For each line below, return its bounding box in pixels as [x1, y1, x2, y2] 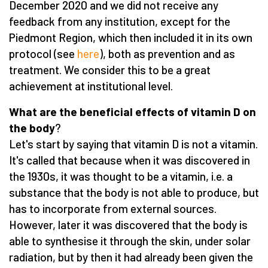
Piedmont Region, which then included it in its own [9, 30, 252, 44]
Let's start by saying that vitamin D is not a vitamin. [9, 136, 258, 151]
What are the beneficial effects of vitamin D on [9, 104, 256, 118]
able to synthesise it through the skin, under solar [9, 233, 251, 248]
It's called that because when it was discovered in [9, 153, 250, 167]
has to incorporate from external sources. [9, 201, 217, 215]
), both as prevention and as [99, 46, 235, 60]
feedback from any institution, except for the [9, 14, 230, 28]
